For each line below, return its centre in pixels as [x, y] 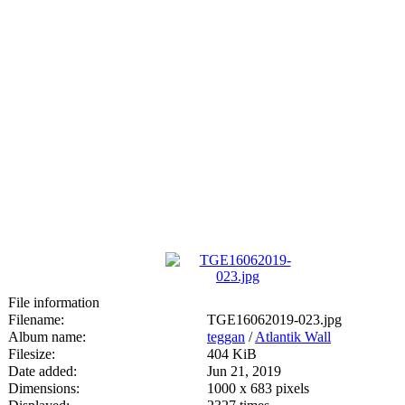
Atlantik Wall [293, 336]
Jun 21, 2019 [244, 371]
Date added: [42, 371]
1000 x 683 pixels [258, 388]
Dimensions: [44, 388]
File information [54, 302]
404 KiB [232, 353]
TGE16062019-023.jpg [274, 319]
